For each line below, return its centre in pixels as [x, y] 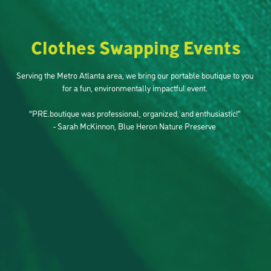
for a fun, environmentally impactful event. [135, 87]
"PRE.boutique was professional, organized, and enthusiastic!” [135, 113]
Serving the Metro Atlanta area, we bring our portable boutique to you [135, 75]
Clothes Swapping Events [135, 47]
